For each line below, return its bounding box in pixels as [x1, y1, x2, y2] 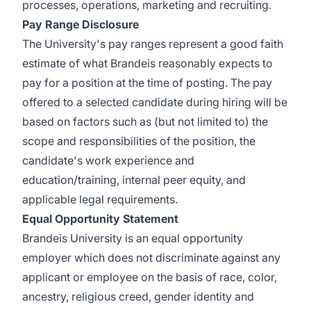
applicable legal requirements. [22, 192, 178, 206]
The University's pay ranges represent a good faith [22, 37, 283, 51]
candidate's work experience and [22, 153, 194, 167]
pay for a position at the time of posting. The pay [22, 76, 272, 90]
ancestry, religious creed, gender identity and [22, 289, 254, 303]
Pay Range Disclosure [22, 17, 139, 31]
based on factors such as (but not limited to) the [22, 115, 268, 128]
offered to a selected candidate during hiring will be [22, 95, 287, 109]
